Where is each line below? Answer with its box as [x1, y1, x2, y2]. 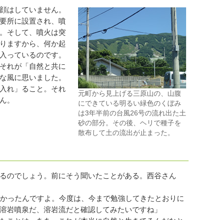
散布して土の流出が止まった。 [78, 129, 174, 137]
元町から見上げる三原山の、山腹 [78, 89, 181, 98]
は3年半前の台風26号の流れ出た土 [78, 109, 186, 117]
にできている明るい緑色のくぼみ [78, 99, 181, 108]
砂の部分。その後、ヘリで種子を [78, 119, 181, 127]
